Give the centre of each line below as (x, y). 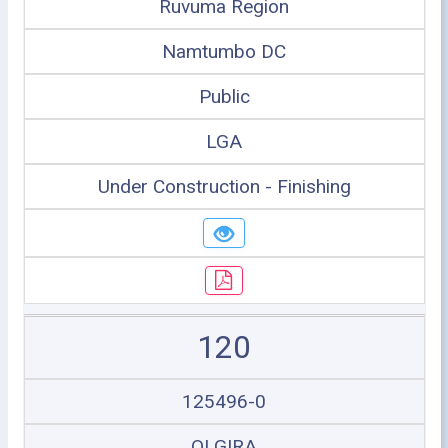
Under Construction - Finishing (224, 186)
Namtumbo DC (224, 51)
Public (224, 96)
